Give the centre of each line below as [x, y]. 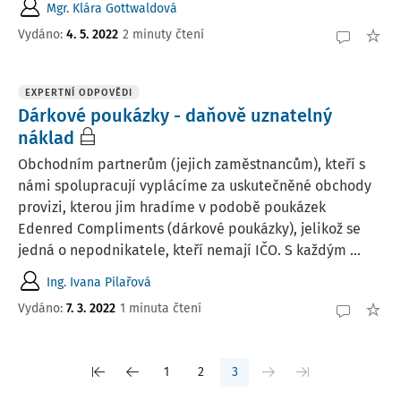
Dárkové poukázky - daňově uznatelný [175, 115]
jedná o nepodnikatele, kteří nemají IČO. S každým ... [189, 250]
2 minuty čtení [163, 34]
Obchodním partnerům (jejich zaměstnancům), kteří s [192, 164]
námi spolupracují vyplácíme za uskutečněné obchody [195, 186]
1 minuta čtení [161, 308]
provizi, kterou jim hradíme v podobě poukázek [172, 207]
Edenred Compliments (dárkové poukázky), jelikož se [189, 229]
